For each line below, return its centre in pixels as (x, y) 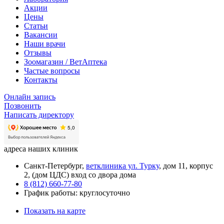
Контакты (41, 79)
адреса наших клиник (41, 148)
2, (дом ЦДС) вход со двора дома (80, 174)
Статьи (36, 25)
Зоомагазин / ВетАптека (65, 61)
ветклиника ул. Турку (122, 165)
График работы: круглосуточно (77, 192)
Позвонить (22, 105)
